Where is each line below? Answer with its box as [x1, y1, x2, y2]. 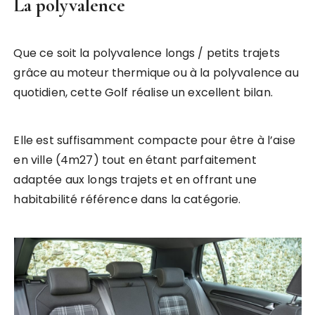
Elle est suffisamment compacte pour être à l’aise [13, 132, 295, 149]
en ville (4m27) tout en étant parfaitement [13, 152, 257, 169]
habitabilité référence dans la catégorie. [13, 191, 241, 208]
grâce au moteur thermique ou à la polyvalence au [13, 65, 299, 82]
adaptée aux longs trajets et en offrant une [13, 172, 257, 188]
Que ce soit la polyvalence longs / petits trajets [13, 45, 280, 62]
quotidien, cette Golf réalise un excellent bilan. [13, 84, 273, 101]
